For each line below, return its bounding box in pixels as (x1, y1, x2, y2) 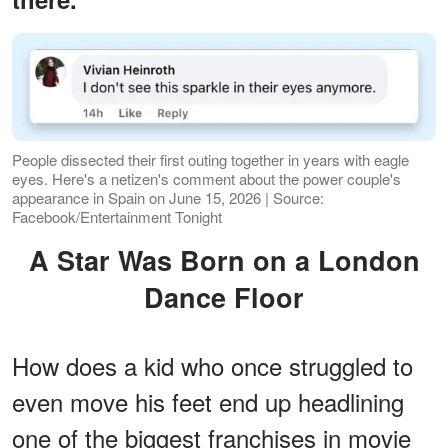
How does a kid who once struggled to (12, 347, 413, 383)
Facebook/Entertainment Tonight (12, 205, 222, 227)
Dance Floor (144, 277, 304, 316)
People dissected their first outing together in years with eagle (12, 148, 409, 170)
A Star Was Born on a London (28, 240, 49, 279)
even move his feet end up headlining (12, 383, 404, 419)
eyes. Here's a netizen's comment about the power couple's (12, 167, 401, 189)
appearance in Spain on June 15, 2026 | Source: (12, 186, 324, 208)
